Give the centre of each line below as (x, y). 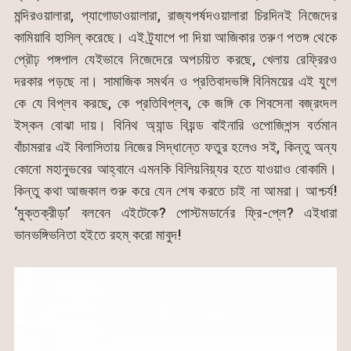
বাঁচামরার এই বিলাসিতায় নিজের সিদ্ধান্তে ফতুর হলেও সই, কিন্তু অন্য (175, 147)
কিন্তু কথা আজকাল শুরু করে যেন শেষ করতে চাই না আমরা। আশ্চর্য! (175, 191)
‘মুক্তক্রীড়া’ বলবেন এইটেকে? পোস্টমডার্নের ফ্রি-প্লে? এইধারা (175, 213)
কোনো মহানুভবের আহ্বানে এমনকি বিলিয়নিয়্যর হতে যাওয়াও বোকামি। (175, 169)
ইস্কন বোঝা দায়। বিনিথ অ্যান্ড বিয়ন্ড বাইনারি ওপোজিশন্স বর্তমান (175, 125)
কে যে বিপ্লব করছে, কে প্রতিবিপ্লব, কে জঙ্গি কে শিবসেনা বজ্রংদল (175, 103)
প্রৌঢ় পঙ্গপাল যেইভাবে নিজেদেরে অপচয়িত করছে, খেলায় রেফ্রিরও (175, 60)
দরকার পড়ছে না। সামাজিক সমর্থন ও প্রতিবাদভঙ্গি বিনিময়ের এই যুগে (175, 81)
